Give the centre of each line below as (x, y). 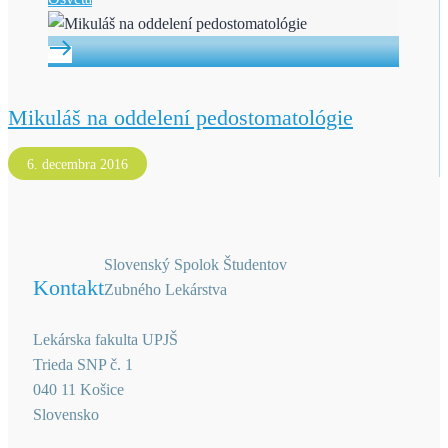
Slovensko (66, 415)
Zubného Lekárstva (165, 290)
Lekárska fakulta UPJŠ (105, 340)
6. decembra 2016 (77, 165)
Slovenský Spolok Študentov (195, 265)
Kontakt (68, 288)
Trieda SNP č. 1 (83, 365)
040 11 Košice (78, 390)
